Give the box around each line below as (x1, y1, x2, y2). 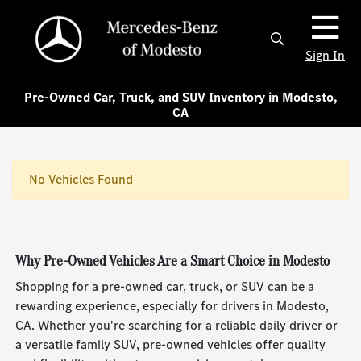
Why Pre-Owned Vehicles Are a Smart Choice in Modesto (15, 250, 330, 272)
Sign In (305, 46, 345, 64)
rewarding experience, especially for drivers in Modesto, (15, 297, 330, 315)
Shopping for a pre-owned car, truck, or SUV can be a (15, 278, 315, 296)
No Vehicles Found (29, 171, 133, 189)
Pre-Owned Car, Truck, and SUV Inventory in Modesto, (23, 88, 338, 106)
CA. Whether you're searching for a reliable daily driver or (15, 317, 338, 334)
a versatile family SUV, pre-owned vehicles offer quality (15, 336, 326, 354)
